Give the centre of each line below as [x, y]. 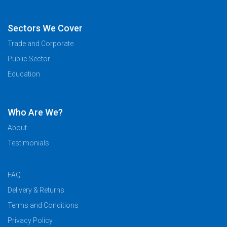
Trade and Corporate [41, 44]
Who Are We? [35, 112]
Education [24, 74]
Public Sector [29, 59]
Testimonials [28, 143]
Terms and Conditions [43, 205]
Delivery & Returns [36, 190]
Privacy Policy [30, 220]
